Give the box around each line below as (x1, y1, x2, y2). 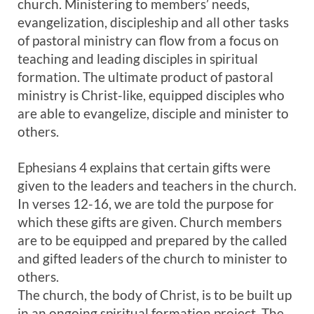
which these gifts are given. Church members (18, 214, 282, 230)
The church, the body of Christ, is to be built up (18, 287, 292, 303)
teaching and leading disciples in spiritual (18, 50, 258, 67)
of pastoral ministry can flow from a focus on (18, 32, 279, 48)
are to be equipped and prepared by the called (18, 232, 287, 248)
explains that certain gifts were (87, 159, 271, 175)
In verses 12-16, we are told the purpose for (18, 196, 274, 212)
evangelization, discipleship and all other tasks (18, 14, 289, 30)
